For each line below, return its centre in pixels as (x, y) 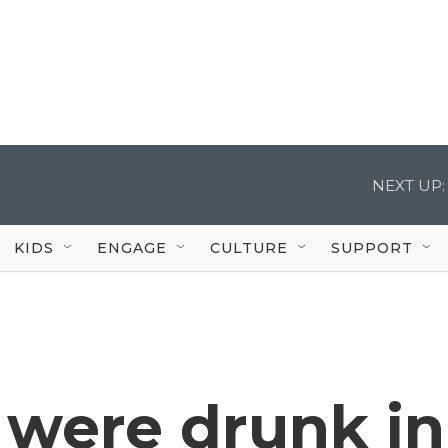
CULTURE (249, 247)
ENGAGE (132, 247)
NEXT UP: (408, 185)
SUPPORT (372, 247)
